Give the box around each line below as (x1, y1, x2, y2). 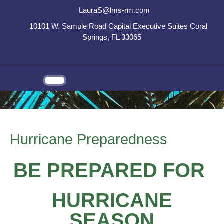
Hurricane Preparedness (10, 131, 167, 147)
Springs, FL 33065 (82, 33, 141, 41)
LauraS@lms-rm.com (79, 6, 150, 14)
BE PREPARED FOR (13, 159, 210, 181)
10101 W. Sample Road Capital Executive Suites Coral (29, 22, 208, 30)
